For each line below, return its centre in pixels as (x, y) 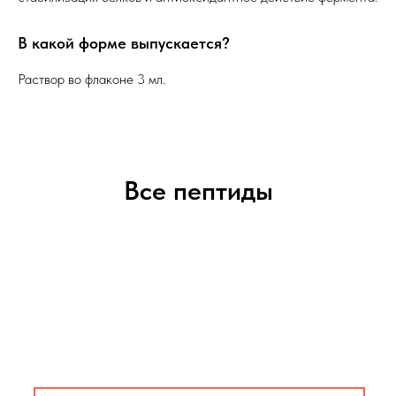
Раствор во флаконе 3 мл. (91, 80)
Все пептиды (198, 190)
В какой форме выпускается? (124, 43)
